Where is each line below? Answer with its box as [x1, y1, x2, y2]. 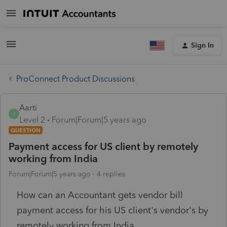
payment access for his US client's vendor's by [17, 204, 208, 216]
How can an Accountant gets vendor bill [17, 189, 183, 201]
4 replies [97, 169, 125, 178]
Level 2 [19, 115, 45, 125]
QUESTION [11, 126, 41, 134]
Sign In [191, 41, 214, 50]
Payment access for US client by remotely [9, 140, 198, 153]
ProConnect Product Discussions [16, 73, 135, 84]
